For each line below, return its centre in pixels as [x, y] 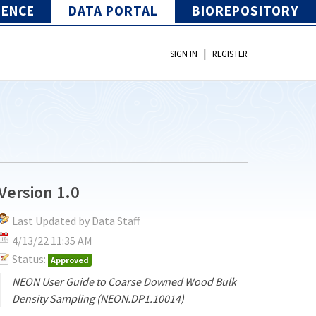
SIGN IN [184, 54]
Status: [29, 259]
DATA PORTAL [113, 10]
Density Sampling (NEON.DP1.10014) [98, 298]
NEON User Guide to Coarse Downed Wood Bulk [124, 281]
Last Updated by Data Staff [76, 220]
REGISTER [230, 54]
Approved [70, 260]
